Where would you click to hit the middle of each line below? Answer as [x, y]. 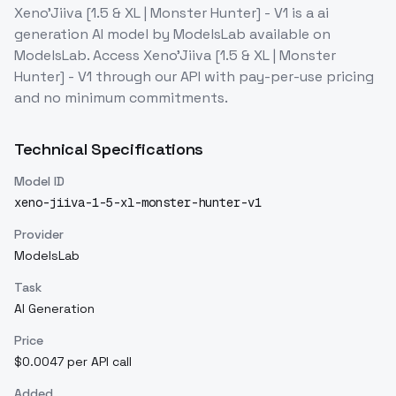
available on [290, 34]
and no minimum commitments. [121, 98]
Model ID [39, 182]
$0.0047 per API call [73, 362]
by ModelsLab [197, 34]
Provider [39, 235]
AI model [118, 34]
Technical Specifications [109, 149]
